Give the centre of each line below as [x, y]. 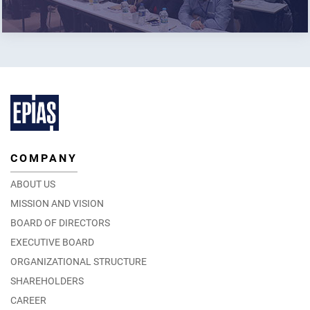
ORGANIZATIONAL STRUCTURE [79, 261]
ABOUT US [33, 184]
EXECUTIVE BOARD [52, 242]
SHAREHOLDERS [47, 281]
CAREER [28, 300]
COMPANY [44, 158]
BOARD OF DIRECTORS [60, 222]
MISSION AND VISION [57, 203]
